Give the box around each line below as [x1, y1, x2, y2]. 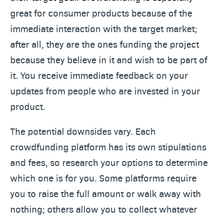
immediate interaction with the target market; [10, 22, 197, 35]
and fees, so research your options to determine [10, 156, 208, 168]
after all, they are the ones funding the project [10, 37, 199, 50]
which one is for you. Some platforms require [10, 171, 197, 184]
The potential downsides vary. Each [10, 125, 156, 137]
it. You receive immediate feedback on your [10, 69, 188, 81]
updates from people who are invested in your [10, 84, 200, 97]
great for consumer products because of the [10, 6, 192, 19]
